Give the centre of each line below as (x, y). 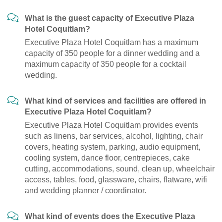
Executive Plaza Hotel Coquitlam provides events (111, 125)
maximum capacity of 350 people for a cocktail (106, 64)
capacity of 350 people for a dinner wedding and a (112, 54)
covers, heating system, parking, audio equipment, (112, 147)
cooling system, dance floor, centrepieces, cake (107, 158)
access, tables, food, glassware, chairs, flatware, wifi (116, 180)
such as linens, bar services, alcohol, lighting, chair (114, 136)
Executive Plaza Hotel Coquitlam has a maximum (111, 43)
